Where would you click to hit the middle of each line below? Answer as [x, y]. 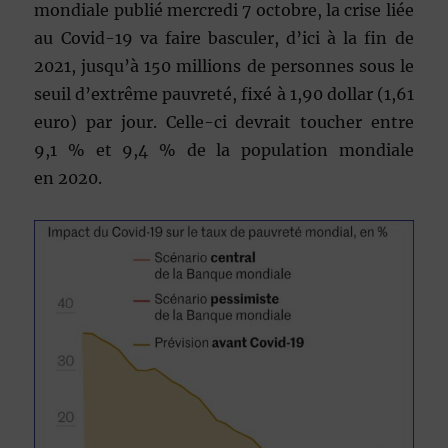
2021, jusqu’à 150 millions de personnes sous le [224, 65]
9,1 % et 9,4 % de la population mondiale [224, 149]
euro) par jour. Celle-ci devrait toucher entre [224, 121]
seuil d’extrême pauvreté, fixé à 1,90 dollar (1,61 [224, 93]
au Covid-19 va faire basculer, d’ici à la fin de [224, 37]
